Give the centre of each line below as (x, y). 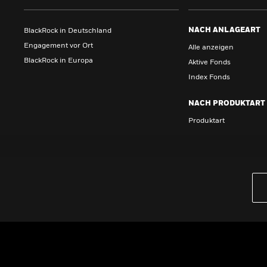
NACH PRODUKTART (227, 104)
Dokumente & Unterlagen (68, 262)
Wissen (40, 207)
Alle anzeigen (211, 48)
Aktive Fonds (209, 63)
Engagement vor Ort (58, 46)
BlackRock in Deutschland (68, 31)
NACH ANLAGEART (224, 30)
